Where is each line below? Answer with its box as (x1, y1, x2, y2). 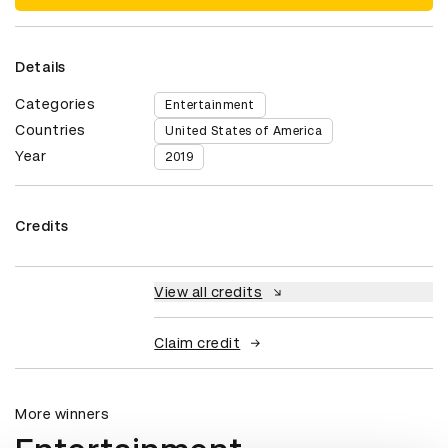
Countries (15, 122, 86, 139)
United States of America (165, 124, 323, 139)
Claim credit (154, 335, 241, 352)
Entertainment (165, 98, 255, 113)
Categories (15, 96, 95, 113)
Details (15, 59, 66, 76)
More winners (15, 406, 109, 423)
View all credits (154, 284, 263, 301)
